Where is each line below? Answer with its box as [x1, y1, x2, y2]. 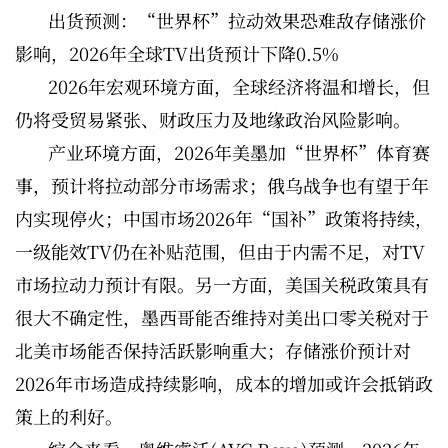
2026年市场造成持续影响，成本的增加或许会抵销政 [15, 369, 433, 396]
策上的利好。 [15, 402, 123, 429]
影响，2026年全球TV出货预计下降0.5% [15, 39, 344, 66]
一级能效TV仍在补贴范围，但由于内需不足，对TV [15, 237, 425, 264]
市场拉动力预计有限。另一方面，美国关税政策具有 [15, 270, 429, 297]
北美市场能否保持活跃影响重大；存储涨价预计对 [15, 336, 411, 363]
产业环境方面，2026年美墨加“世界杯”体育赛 [48, 138, 430, 165]
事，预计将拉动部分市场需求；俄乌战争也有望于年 [15, 171, 429, 198]
